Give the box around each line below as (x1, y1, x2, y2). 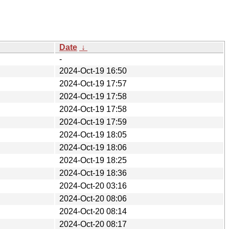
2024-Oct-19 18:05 (59, 130, 127, 139)
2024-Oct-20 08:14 (59, 207, 127, 216)
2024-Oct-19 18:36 (59, 168, 127, 177)
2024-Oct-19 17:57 (59, 79, 127, 88)
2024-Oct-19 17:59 (59, 117, 127, 126)
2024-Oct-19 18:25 (59, 155, 127, 165)
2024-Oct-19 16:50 (59, 66, 127, 75)
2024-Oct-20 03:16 (59, 181, 127, 190)
